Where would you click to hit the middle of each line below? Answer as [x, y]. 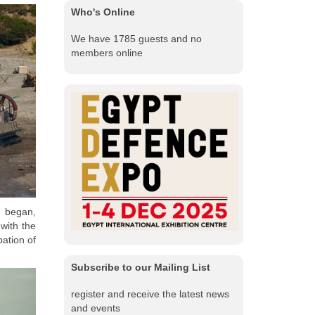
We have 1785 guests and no [136, 39]
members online [107, 53]
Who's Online [103, 12]
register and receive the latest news [150, 294]
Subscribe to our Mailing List [141, 268]
